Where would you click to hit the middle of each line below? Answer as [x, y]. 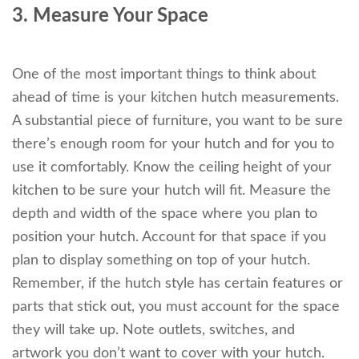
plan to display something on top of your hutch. [161, 260]
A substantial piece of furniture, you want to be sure [177, 121]
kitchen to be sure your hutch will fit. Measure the [171, 190]
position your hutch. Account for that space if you [169, 237]
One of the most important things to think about [164, 74]
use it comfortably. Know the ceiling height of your [172, 167]
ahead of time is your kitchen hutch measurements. [175, 97]
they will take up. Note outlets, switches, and [153, 330]
